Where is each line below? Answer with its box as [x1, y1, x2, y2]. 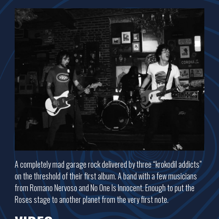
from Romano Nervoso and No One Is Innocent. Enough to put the [15, 182, 195, 194]
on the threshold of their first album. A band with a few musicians [15, 170, 197, 182]
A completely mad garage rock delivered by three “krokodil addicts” [15, 158, 202, 171]
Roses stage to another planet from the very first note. [15, 194, 169, 206]
